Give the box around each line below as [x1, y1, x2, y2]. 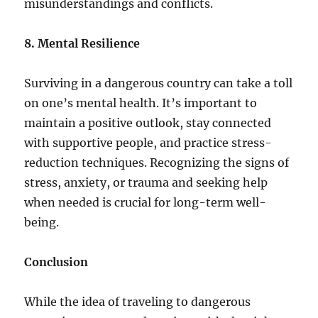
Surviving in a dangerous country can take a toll [24, 75, 293, 90]
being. [24, 214, 60, 229]
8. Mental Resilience [24, 35, 141, 50]
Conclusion [24, 254, 89, 269]
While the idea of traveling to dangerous [24, 294, 251, 309]
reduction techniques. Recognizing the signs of [24, 155, 290, 170]
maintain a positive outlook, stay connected [24, 115, 272, 130]
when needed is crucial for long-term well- [24, 194, 267, 209]
